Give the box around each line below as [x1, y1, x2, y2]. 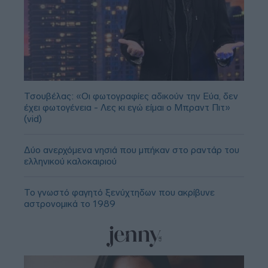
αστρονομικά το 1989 [24, 197, 115, 209]
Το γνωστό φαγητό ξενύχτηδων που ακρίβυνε [24, 186, 215, 198]
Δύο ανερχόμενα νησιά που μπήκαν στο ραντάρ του [24, 144, 239, 156]
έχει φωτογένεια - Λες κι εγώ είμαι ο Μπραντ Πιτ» [24, 101, 230, 113]
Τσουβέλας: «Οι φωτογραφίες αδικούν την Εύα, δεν [24, 90, 238, 102]
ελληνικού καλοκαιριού [24, 155, 117, 167]
